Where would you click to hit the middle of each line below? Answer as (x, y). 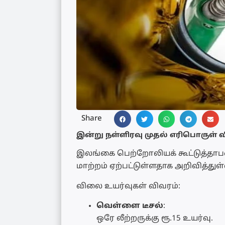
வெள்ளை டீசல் (130, 206)
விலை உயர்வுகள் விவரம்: (128, 186)
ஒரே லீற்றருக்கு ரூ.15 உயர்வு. (155, 219)
